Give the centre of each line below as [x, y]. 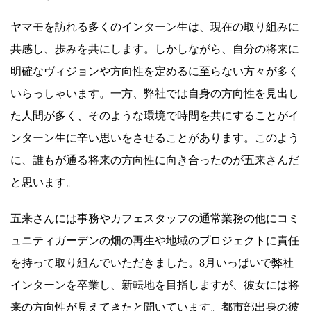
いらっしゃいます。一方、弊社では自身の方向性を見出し [155, 93]
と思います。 [44, 182]
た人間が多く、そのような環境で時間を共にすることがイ [155, 115]
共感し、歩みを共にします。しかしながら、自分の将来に [155, 49]
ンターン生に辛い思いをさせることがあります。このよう [155, 137]
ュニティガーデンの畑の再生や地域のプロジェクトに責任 [155, 240]
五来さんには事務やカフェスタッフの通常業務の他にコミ [155, 218]
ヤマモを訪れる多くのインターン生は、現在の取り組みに [155, 26]
